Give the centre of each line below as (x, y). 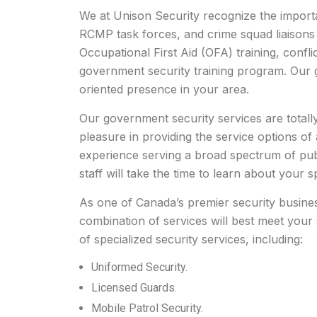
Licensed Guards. (134, 288)
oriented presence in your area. (164, 89)
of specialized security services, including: (191, 239)
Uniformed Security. (139, 267)
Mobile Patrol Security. (147, 308)
